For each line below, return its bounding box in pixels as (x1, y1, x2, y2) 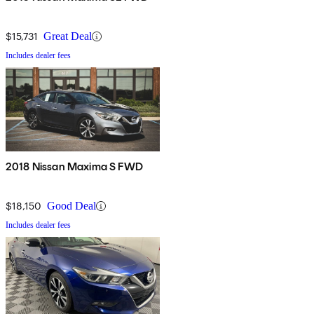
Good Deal (47, 200, 96, 212)
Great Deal (43, 30, 92, 43)
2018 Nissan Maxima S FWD (6, 160, 143, 174)
